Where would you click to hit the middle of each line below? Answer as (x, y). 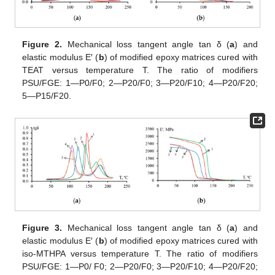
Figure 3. (42, 228)
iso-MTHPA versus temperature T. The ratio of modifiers (140, 254)
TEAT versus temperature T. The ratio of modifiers (140, 70)
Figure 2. (42, 44)
